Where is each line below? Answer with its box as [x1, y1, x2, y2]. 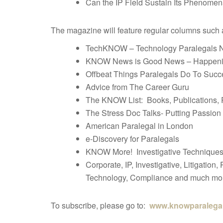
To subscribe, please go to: [51, 200, 149, 211]
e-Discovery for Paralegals [86, 133, 179, 144]
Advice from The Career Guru [86, 81, 189, 93]
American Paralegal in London [86, 120, 193, 131]
